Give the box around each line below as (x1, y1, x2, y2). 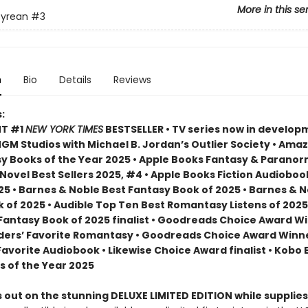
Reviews (113, 73, 151, 87)
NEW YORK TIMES (25, 122, 103, 136)
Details (58, 73, 91, 87)
